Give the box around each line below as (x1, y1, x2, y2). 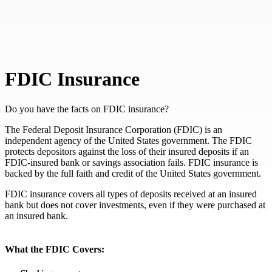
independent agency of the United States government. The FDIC (5, 135, 252, 146)
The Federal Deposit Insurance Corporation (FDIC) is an (5, 124, 222, 135)
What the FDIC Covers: (5, 244, 104, 255)
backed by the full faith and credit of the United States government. (5, 168, 261, 178)
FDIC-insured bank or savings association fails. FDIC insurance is (5, 157, 258, 168)
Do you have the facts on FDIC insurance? (5, 103, 169, 114)
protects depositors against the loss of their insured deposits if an (5, 146, 249, 157)
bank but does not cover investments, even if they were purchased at (5, 199, 265, 210)
